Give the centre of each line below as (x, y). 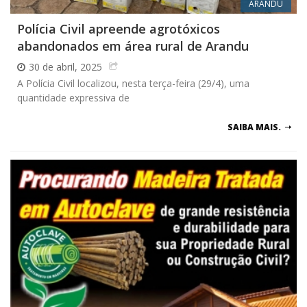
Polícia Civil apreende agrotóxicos (119, 29)
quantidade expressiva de (73, 98)
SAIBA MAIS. (254, 127)
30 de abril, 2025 (65, 67)
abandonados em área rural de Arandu (133, 46)
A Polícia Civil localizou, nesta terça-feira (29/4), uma (133, 84)
